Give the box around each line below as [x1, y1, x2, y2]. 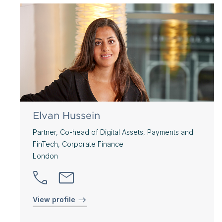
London [33, 151, 58, 160]
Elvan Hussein [33, 109, 100, 121]
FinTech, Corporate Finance [33, 139, 123, 148]
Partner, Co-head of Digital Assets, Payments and [33, 127, 193, 136]
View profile [33, 195, 77, 204]
